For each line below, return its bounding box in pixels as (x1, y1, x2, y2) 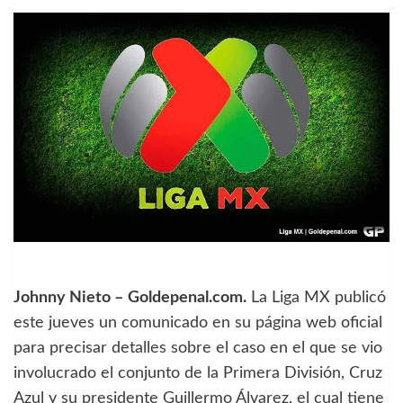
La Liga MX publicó (246, 289, 386, 306)
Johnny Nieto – (13, 289, 123, 306)
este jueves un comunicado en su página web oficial (13, 314, 382, 331)
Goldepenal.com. (128, 289, 246, 306)
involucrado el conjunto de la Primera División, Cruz (13, 364, 382, 381)
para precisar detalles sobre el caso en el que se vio (13, 339, 382, 356)
